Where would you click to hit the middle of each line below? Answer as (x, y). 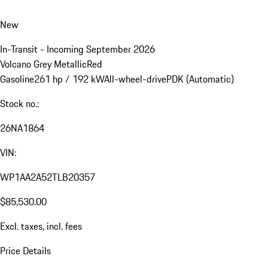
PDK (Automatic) (200, 79)
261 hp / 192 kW (69, 79)
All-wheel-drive (135, 79)
